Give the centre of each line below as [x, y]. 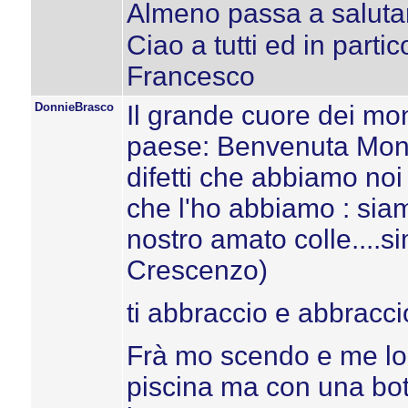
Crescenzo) [197, 270]
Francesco [190, 76]
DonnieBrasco [74, 107]
